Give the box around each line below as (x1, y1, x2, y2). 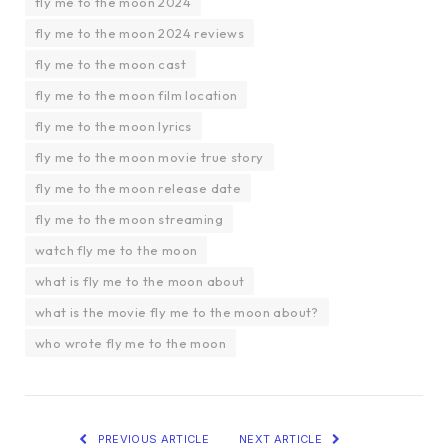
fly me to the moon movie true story (35, 149, 264, 166)
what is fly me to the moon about (35, 273, 245, 290)
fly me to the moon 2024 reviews (35, 25, 245, 42)
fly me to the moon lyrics (35, 118, 192, 135)
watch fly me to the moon (35, 242, 198, 259)
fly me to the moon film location (35, 87, 238, 104)
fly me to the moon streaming (35, 211, 223, 228)
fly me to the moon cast (35, 56, 186, 73)
